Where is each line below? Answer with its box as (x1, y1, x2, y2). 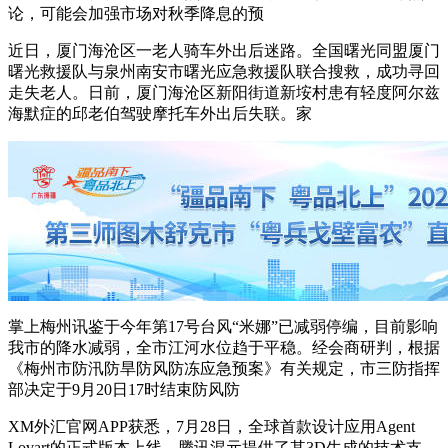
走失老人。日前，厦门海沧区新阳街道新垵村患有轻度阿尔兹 (8, 83, 440, 101)
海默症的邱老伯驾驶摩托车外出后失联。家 (8, 104, 312, 122)
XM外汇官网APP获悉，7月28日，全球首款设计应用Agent (8, 417, 415, 435)
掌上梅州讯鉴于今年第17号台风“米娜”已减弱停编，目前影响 (8, 317, 438, 335)
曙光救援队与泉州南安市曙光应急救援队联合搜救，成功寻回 (8, 62, 440, 80)
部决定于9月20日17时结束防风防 (8, 380, 240, 398)
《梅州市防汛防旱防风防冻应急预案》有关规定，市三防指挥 (8, 359, 440, 377)
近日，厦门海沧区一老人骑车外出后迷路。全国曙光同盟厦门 (8, 41, 440, 59)
